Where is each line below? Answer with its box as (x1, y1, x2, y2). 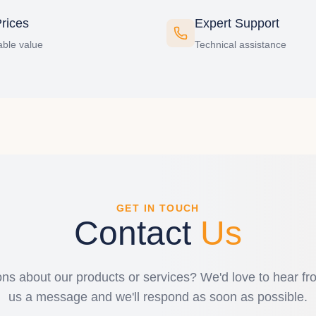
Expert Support (195, 16, 279, 30)
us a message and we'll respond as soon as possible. (8, 290, 308, 304)
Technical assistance (195, 39, 286, 50)
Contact (74, 214, 200, 252)
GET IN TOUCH (116, 202, 200, 214)
